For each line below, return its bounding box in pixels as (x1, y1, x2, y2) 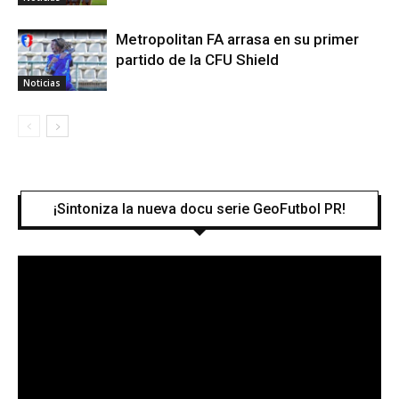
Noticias (23, 76, 61, 89)
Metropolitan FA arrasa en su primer (116, 30, 359, 49)
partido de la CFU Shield (116, 51, 279, 69)
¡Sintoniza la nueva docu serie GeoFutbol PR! (53, 200, 346, 218)
